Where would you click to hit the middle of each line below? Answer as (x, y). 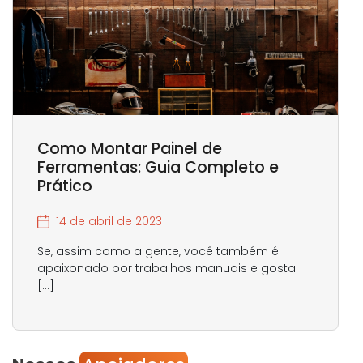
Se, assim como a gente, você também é (158, 252)
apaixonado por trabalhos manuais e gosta (167, 269)
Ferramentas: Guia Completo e (158, 168)
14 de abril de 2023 (109, 222)
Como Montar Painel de (130, 149)
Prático (65, 186)
